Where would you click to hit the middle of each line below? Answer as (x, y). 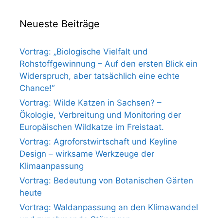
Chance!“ (37, 88)
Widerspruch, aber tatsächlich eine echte (100, 76)
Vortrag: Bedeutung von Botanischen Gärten (106, 181)
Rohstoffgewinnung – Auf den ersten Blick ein (109, 64)
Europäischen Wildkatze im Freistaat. (92, 127)
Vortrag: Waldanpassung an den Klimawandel (109, 208)
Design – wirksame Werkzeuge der (87, 154)
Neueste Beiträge (60, 24)
